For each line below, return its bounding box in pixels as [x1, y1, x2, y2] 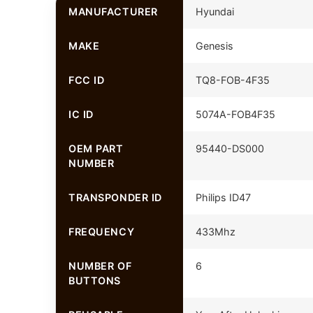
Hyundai [195, 5, 234, 17]
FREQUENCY [68, 225, 135, 238]
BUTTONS [68, 274, 121, 286]
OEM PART [68, 142, 124, 154]
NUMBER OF [68, 259, 132, 272]
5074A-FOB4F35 [195, 108, 275, 120]
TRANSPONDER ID [68, 191, 163, 203]
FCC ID [68, 73, 105, 86]
